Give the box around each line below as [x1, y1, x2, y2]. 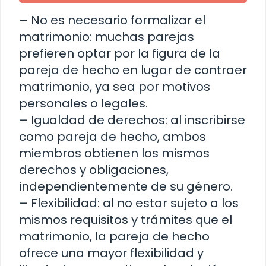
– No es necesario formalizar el [19, 11, 205, 28]
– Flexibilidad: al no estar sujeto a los [19, 194, 239, 211]
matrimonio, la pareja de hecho [19, 227, 210, 245]
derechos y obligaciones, [19, 161, 169, 178]
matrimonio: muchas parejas [19, 28, 194, 45]
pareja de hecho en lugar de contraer [19, 61, 247, 78]
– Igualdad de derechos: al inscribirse [19, 111, 245, 128]
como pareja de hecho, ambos [19, 128, 206, 145]
